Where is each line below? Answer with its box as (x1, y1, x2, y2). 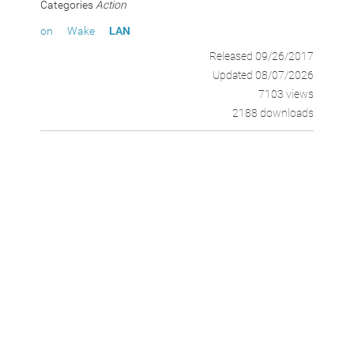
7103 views (258, 88, 314, 100)
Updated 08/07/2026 (212, 69, 314, 81)
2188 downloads (232, 107, 314, 119)
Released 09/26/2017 (209, 50, 314, 62)
